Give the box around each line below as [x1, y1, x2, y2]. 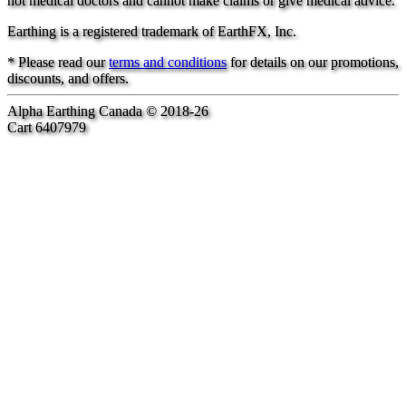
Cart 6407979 [7, 119, 86, 135]
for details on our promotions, [227, 53, 399, 70]
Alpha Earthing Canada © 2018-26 [7, 102, 208, 119]
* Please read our [7, 53, 109, 70]
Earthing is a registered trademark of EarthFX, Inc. [7, 23, 296, 39]
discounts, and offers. [7, 70, 129, 86]
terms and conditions [109, 53, 227, 70]
